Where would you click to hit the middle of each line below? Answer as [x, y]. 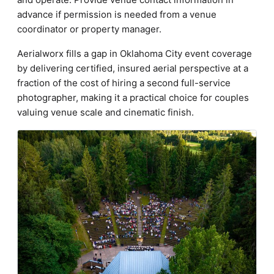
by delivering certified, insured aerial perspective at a [133, 68]
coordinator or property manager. [89, 29]
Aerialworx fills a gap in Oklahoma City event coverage [135, 54]
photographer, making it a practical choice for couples [133, 98]
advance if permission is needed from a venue [117, 14]
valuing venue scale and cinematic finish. [106, 112]
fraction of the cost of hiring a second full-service [124, 83]
